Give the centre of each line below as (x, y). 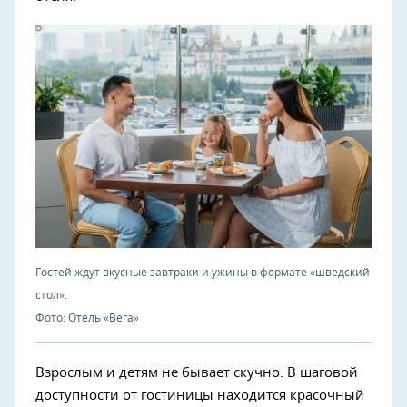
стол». (51, 296)
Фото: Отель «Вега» (87, 318)
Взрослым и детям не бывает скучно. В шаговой (197, 373)
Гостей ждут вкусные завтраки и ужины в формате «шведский (203, 273)
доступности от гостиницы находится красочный (200, 396)
